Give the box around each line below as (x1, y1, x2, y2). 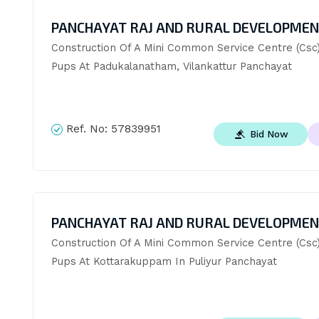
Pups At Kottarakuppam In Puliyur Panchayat (51, 255, 277, 268)
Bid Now (250, 127, 288, 140)
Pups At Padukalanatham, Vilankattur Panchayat (51, 59, 292, 73)
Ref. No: (62, 122, 111, 135)
